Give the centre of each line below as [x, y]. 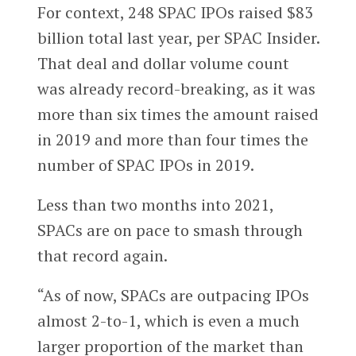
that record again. [102, 255]
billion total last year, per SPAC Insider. [178, 38]
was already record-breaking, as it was [176, 89]
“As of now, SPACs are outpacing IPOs [173, 295]
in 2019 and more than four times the [172, 140]
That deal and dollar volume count [163, 64]
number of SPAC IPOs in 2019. [147, 165]
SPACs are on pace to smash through [170, 230]
